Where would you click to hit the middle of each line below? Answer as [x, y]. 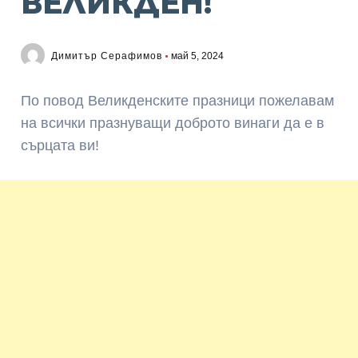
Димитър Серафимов [107, 56]
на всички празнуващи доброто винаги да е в [173, 123]
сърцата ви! [60, 145]
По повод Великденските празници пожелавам [178, 101]
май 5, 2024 [198, 56]
